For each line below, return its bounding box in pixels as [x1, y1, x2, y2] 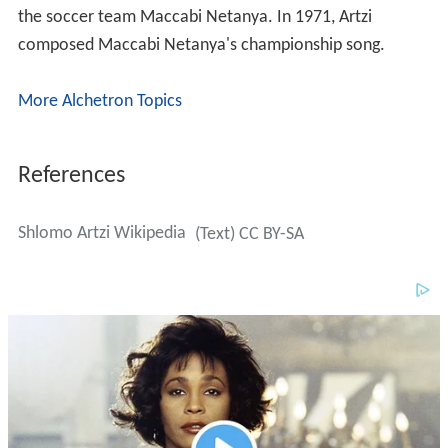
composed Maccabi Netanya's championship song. [17, 35, 385, 55]
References [17, 163, 125, 188]
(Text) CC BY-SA [194, 224, 304, 244]
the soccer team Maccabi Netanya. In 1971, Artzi [17, 7, 372, 27]
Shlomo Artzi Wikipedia [17, 223, 186, 243]
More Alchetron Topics [17, 91, 182, 111]
